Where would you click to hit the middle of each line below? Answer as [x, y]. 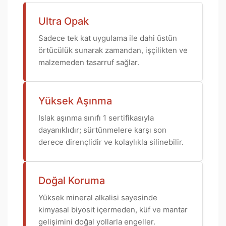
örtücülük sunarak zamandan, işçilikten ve [113, 50]
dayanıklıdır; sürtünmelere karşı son [102, 130]
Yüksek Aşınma [75, 101]
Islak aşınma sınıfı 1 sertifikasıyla [96, 118]
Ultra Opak [64, 21]
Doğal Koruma [72, 181]
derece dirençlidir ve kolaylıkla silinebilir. [111, 142]
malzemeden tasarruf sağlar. [89, 62]
